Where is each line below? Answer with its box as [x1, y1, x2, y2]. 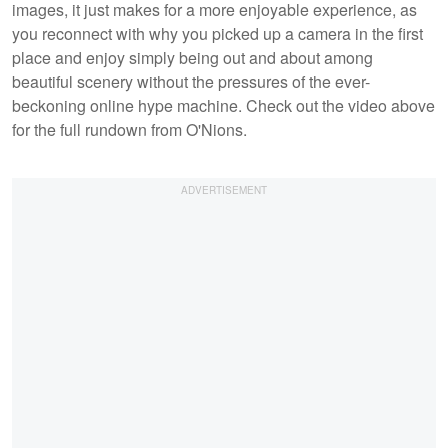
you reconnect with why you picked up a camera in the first [12, 21, 423, 45]
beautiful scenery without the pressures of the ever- [12, 69, 370, 93]
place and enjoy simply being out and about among [12, 45, 373, 69]
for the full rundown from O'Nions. [12, 117, 251, 141]
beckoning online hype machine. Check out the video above [12, 93, 435, 117]
